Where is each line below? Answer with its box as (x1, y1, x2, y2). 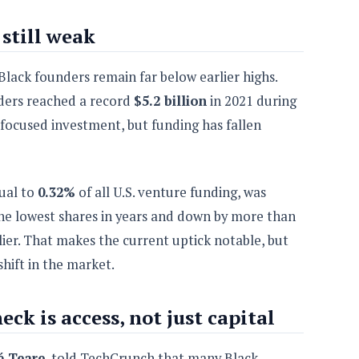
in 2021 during (207, 91, 296, 110)
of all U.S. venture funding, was (75, 183, 266, 201)
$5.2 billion (134, 91, 207, 110)
